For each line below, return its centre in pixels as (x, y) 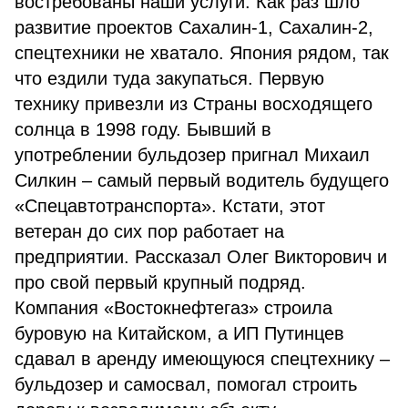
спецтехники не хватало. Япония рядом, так (202, 53)
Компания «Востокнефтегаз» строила (173, 308)
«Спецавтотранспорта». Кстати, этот (170, 206)
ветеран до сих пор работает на (149, 231)
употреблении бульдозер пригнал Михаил (192, 155)
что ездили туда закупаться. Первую (169, 78)
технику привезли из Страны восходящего (194, 104)
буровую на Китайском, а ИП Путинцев (179, 333)
